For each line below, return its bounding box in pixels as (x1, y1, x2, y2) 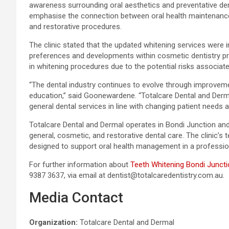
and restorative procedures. (29, 21, 122, 31)
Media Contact (29, 189, 123, 206)
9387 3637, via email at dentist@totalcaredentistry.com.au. (29, 170, 224, 180)
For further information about (29, 159, 130, 169)
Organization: (29, 217, 78, 227)
